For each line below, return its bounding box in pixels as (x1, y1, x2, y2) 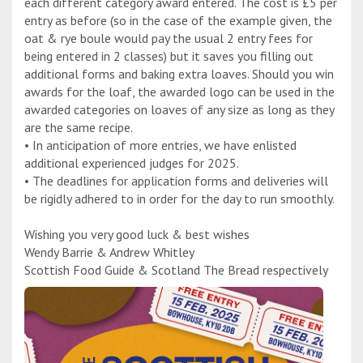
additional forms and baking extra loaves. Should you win (24, 66, 334, 83)
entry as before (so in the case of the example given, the (24, 12, 332, 29)
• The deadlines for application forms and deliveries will (24, 173, 328, 190)
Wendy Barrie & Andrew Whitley (24, 244, 194, 261)
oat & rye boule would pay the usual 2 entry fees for (24, 30, 313, 47)
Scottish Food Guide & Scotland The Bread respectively (24, 262, 328, 279)
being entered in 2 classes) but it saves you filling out (24, 48, 314, 65)
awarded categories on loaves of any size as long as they (24, 101, 334, 118)
